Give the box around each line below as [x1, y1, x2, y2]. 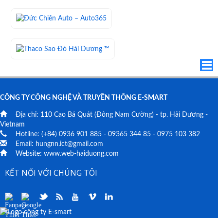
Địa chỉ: [14, 111, 40, 118]
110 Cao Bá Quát [40, 111, 92, 118]
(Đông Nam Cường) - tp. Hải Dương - [92, 111, 208, 118]
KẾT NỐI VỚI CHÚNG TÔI [5, 167, 97, 178]
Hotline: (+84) [14, 130, 59, 138]
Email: [14, 140, 36, 147]
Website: [14, 150, 44, 157]
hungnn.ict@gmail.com [36, 140, 103, 147]
